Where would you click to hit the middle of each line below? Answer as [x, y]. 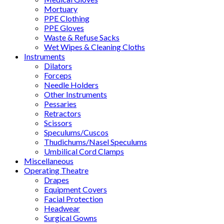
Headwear [62, 208]
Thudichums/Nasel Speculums [95, 141]
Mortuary [61, 8]
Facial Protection [73, 198]
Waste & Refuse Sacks [82, 37]
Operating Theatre [56, 170]
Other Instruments [75, 94]
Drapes [56, 179]
